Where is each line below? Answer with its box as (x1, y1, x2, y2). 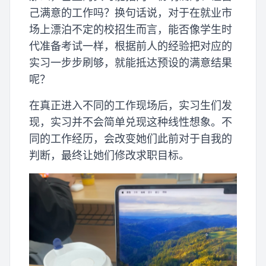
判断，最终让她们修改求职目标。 (29, 149, 189, 162)
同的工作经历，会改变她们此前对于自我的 (29, 132, 232, 145)
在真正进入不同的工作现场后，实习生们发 (29, 99, 232, 112)
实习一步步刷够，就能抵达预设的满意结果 (29, 56, 232, 69)
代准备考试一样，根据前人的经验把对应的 (29, 40, 232, 53)
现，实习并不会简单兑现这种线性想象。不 (29, 116, 232, 129)
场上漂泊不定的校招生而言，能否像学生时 (29, 23, 232, 36)
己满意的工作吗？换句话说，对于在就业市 (29, 7, 232, 20)
